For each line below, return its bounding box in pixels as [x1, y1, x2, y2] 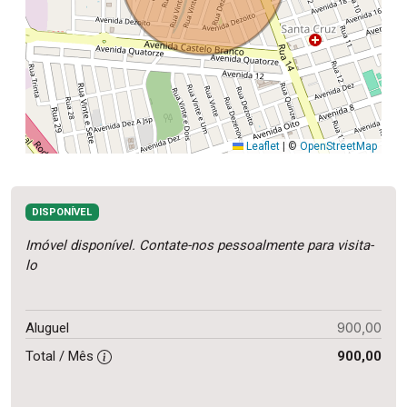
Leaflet [243, 140, 280, 154]
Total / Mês [25, 348, 97, 365]
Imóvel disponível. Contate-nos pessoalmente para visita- [25, 237, 373, 254]
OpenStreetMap [300, 140, 377, 154]
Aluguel [25, 320, 69, 337]
